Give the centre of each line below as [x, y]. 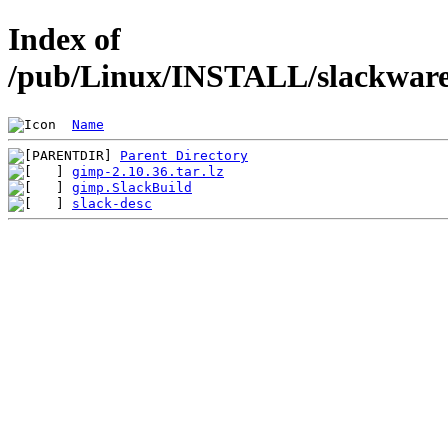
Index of [64, 39]
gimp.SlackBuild [132, 187]
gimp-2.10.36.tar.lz [148, 171]
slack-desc [112, 203]
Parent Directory [184, 155]
